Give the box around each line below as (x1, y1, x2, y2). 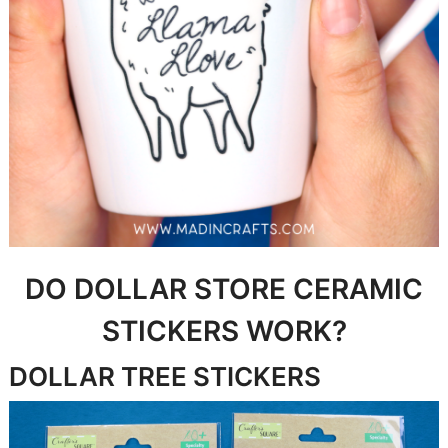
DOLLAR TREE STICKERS (8, 360, 321, 392)
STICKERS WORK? (101, 313, 347, 348)
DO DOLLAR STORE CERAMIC (25, 271, 423, 306)
